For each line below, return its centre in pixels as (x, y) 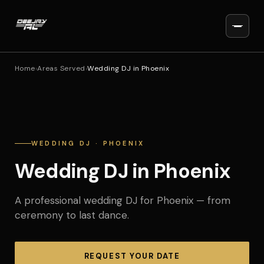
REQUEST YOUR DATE (132, 256)
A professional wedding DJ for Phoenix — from (122, 200)
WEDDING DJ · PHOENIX (88, 143)
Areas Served (61, 68)
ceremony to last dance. (72, 215)
